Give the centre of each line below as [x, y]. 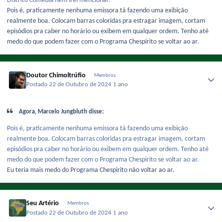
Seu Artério [43, 204]
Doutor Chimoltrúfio [56, 75]
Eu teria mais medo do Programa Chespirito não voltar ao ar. [91, 170]
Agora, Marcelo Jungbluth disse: [61, 111]
